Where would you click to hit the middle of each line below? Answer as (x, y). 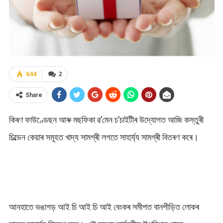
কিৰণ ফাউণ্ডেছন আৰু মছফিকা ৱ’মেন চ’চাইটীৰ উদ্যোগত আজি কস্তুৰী (106, 120)
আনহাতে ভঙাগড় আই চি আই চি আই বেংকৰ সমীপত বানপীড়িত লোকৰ (104, 207)
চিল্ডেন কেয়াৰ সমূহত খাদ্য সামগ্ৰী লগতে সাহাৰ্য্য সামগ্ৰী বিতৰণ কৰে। (104, 137)
